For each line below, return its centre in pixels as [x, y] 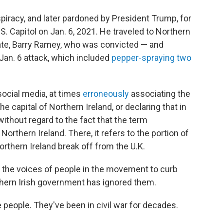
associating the [160, 94]
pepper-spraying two [151, 58]
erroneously [106, 94]
